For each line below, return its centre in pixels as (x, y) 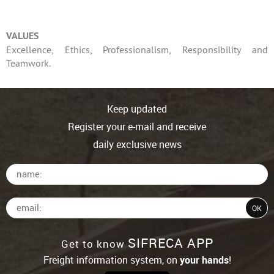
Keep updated (137, 109)
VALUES (22, 36)
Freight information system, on (111, 260)
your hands (204, 260)
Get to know (94, 244)
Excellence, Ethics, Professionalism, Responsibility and (137, 50)
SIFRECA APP (170, 243)
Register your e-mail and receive (137, 127)
